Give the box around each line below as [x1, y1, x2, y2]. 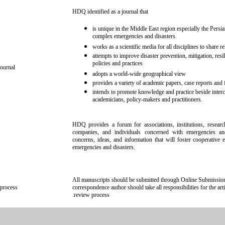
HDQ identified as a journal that [72, 8, 148, 15]
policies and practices [92, 60, 143, 68]
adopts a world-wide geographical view [92, 70, 186, 77]
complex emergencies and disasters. [92, 33, 177, 41]
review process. [74, 191, 109, 198]
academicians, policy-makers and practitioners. [92, 96, 202, 104]
